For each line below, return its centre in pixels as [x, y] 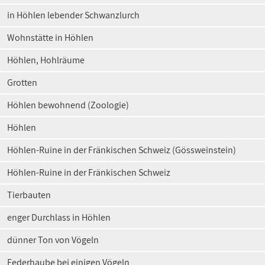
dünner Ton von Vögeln [53, 240]
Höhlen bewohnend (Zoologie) [68, 105]
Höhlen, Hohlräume [46, 60]
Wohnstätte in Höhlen [50, 38]
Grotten [22, 83]
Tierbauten [29, 195]
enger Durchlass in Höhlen [59, 217]
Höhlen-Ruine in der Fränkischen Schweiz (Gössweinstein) [122, 150]
